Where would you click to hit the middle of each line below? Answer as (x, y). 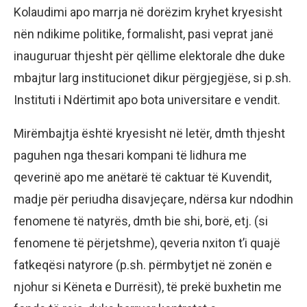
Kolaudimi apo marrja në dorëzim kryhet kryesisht (148, 12)
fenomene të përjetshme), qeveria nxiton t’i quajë (147, 243)
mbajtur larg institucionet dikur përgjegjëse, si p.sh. (152, 78)
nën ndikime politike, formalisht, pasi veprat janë (144, 34)
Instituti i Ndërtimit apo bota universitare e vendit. (147, 100)
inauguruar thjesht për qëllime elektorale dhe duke (149, 56)
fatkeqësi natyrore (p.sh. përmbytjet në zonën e (143, 265)
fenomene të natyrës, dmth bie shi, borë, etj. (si (141, 221)
